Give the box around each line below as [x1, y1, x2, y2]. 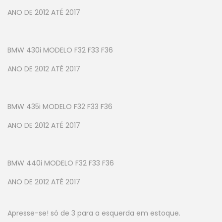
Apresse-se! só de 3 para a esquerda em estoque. [7, 208, 180, 219]
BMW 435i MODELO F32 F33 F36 [7, 102, 112, 112]
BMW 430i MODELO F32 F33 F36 [7, 45, 113, 55]
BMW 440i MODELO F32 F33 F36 [7, 158, 114, 168]
